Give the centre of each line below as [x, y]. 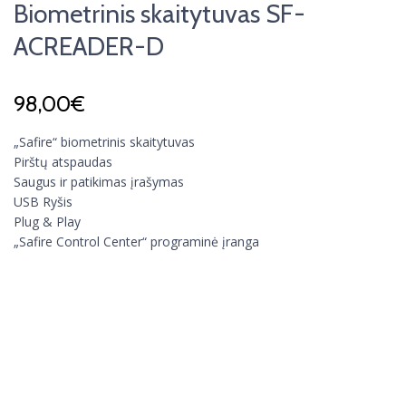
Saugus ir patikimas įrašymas [99, 182]
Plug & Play [47, 222]
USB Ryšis [43, 202]
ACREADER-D [89, 46]
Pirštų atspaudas [63, 162]
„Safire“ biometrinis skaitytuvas [104, 142]
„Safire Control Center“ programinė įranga [136, 242]
